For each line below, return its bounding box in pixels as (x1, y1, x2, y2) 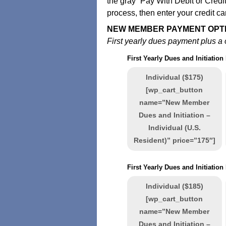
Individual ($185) (145, 182, 203, 190)
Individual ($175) (145, 73, 203, 81)
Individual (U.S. (148, 124, 201, 132)
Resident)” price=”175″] (133, 136, 215, 144)
